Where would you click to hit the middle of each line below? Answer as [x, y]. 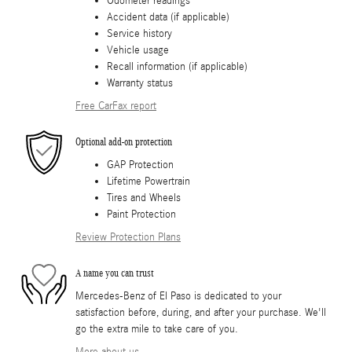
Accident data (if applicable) [168, 17]
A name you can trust [115, 273]
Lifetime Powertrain [148, 181]
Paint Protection [141, 214]
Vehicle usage [138, 50]
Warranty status [140, 83]
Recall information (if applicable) [177, 66]
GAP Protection [140, 165]
